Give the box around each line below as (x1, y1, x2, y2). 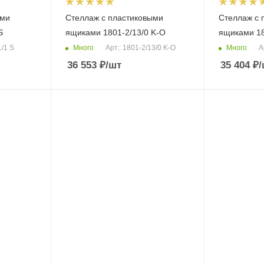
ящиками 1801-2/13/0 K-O (65, 28, 166, 37)
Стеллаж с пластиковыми (65, 13, 163, 22)
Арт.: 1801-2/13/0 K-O (105, 44, 176, 52)
